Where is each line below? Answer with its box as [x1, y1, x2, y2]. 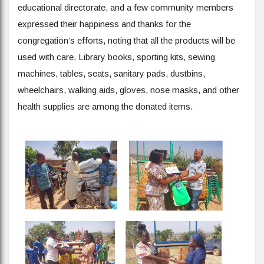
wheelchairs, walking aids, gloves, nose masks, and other [18, 85, 239, 95]
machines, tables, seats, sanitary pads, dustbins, [18, 68, 205, 79]
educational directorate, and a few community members [18, 2, 233, 13]
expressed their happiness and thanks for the [18, 19, 191, 29]
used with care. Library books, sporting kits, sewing [18, 52, 215, 62]
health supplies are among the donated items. [18, 101, 193, 112]
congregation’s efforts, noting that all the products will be [18, 35, 235, 46]
